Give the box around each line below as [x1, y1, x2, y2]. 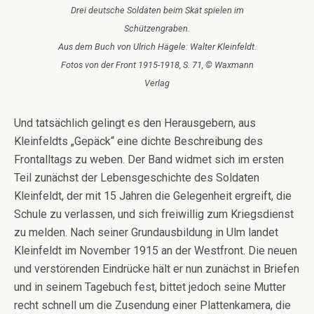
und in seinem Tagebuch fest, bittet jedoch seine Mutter [14, 280, 286, 294]
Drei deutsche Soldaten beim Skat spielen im [70, 4, 244, 15]
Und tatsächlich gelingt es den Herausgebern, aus [14, 116, 256, 130]
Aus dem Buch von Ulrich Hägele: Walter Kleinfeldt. [57, 41, 257, 52]
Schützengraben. [124, 22, 190, 34]
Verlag [144, 77, 170, 88]
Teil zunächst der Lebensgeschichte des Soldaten [14, 170, 259, 184]
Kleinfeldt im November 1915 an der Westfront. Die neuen [14, 243, 297, 257]
